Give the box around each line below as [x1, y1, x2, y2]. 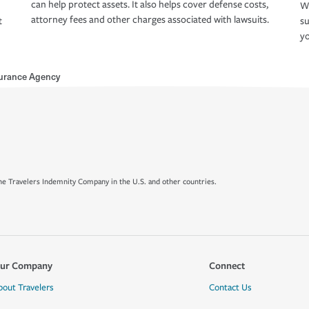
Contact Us [208, 282, 252, 293]
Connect [208, 259, 245, 272]
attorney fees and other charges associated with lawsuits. [31, 14, 269, 26]
